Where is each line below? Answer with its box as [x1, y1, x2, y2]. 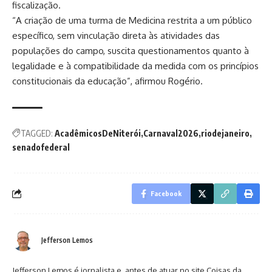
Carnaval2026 [143, 127, 199, 138]
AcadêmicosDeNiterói [55, 127, 141, 138]
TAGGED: [21, 127, 53, 138]
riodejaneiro [201, 127, 250, 138]
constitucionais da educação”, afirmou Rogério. [12, 75, 203, 87]
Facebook [151, 189, 182, 197]
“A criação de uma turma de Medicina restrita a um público [12, 14, 252, 26]
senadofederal [12, 141, 70, 152]
